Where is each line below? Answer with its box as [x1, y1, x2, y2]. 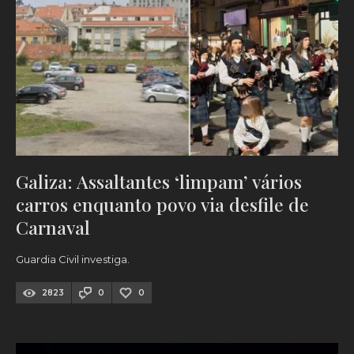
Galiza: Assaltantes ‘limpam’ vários [16, 169, 302, 194]
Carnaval [16, 215, 90, 240]
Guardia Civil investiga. [16, 253, 130, 266]
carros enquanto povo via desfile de [16, 192, 309, 217]
